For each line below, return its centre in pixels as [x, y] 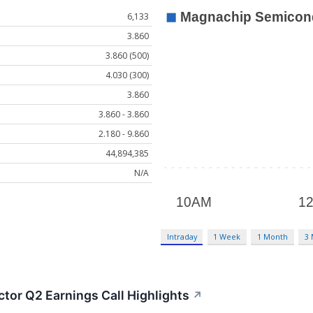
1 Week [227, 237]
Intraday [182, 237]
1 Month [273, 237]
